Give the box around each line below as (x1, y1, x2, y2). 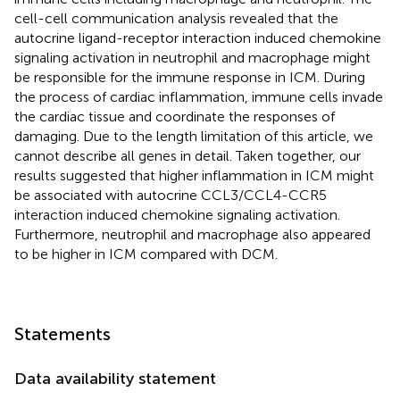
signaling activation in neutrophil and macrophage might (14, 48, 371, 66)
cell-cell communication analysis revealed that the (14, 9, 338, 27)
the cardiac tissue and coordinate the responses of (14, 107, 335, 125)
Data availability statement (14, 368, 216, 388)
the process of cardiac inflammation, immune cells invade (14, 87, 383, 105)
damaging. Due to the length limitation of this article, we (14, 127, 373, 145)
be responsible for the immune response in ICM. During (14, 68, 365, 86)
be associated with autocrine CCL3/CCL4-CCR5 (14, 186, 327, 204)
